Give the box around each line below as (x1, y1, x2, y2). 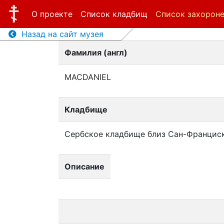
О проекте (31, 9, 72, 19)
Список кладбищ (80, 9, 147, 19)
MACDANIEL (64, 72, 111, 82)
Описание (64, 161, 104, 171)
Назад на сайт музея (16, 29, 103, 39)
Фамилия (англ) (64, 47, 127, 57)
